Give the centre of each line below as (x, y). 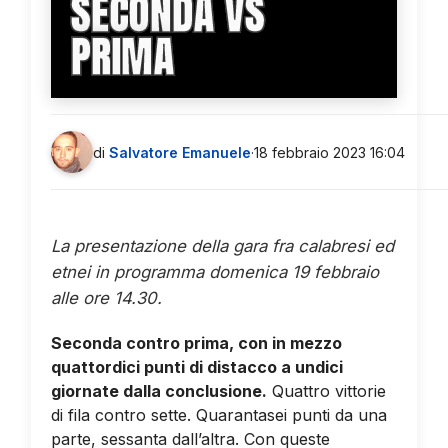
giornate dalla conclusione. (158, 390)
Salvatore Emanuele (179, 152)
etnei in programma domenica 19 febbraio (214, 272)
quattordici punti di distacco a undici (196, 366)
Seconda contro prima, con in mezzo (196, 342)
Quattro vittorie (326, 390)
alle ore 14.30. (106, 298)
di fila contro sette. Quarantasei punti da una (218, 414)
